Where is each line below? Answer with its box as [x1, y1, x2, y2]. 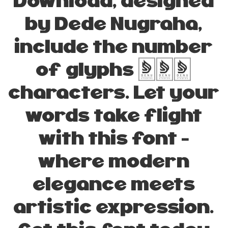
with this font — [38, 124, 190, 151]
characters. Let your [8, 78, 220, 105]
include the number [15, 33, 213, 60]
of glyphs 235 [36, 55, 192, 82]
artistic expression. [14, 193, 214, 220]
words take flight [25, 101, 203, 128]
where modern [38, 147, 190, 174]
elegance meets [33, 170, 195, 197]
